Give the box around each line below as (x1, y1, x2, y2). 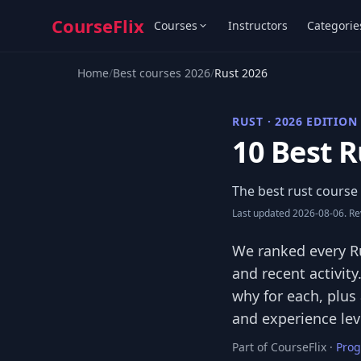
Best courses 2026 (113, 65, 210, 81)
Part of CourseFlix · (232, 339, 336, 355)
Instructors (228, 18, 288, 33)
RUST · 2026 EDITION (232, 114, 358, 129)
